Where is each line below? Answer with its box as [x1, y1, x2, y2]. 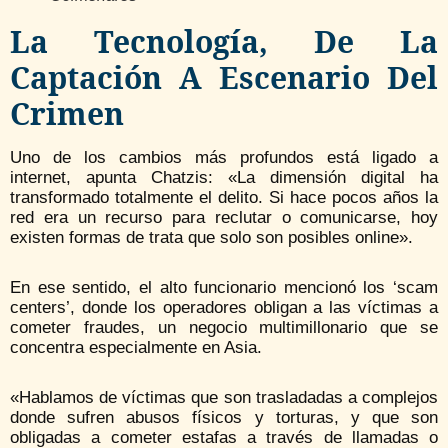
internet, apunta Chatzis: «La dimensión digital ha [10, 168, 438, 188]
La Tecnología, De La [10, 21, 438, 63]
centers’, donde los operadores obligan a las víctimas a [10, 298, 438, 318]
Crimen [10, 93, 124, 135]
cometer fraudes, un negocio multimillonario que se [10, 318, 438, 338]
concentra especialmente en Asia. [10, 338, 262, 358]
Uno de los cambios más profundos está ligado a [10, 148, 438, 168]
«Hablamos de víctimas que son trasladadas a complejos [10, 388, 438, 408]
